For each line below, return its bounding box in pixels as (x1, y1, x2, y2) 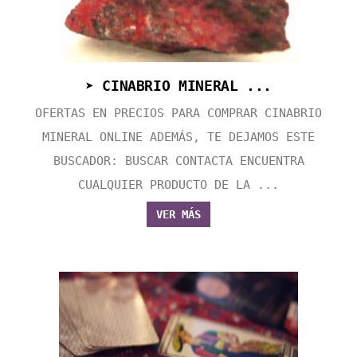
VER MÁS (156, 208, 201, 222)
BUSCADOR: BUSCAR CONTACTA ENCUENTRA (53, 154, 304, 169)
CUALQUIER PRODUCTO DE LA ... (78, 178, 279, 193)
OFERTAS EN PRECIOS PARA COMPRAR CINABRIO (35, 106, 322, 121)
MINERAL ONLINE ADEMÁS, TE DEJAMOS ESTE (42, 130, 315, 145)
